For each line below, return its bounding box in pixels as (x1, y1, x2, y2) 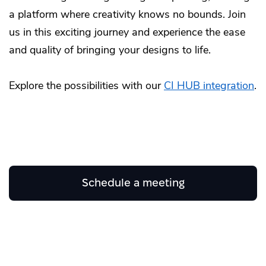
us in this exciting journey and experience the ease (9, 24, 245, 39)
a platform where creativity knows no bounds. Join (9, 7, 246, 21)
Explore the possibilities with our (9, 78, 164, 93)
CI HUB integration (164, 78, 254, 93)
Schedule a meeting (81, 177, 185, 189)
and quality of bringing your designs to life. (9, 42, 211, 57)
